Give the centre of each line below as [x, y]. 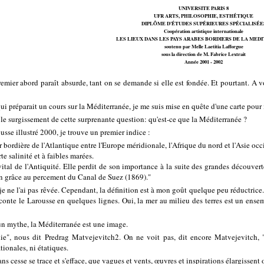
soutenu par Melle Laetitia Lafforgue [204, 46]
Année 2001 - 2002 [204, 61]
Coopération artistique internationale [204, 31]
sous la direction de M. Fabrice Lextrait [204, 54]
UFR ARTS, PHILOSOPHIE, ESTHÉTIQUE [204, 15]
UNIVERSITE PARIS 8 [204, 8]
